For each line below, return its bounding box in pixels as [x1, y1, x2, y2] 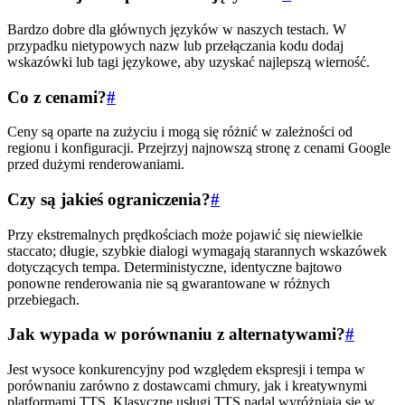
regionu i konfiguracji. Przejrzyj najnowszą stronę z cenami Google [7, 140, 391, 156]
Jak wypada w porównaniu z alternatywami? [7, 325, 345, 344]
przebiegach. [7, 291, 80, 307]
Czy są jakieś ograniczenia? [7, 190, 211, 209]
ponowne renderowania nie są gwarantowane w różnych [7, 275, 330, 291]
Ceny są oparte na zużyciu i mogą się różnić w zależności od [7, 124, 353, 140]
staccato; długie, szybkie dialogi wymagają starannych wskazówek [7, 242, 387, 259]
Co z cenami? [7, 87, 107, 107]
